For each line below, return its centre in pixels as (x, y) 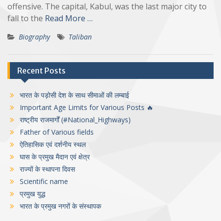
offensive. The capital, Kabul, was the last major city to (107, 7)
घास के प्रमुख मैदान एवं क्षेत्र (55, 157)
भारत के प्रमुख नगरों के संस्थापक (60, 206)
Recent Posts (41, 71)
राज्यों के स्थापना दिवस (47, 169)
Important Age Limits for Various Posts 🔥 (87, 108)
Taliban (80, 37)
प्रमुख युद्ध (33, 194)
